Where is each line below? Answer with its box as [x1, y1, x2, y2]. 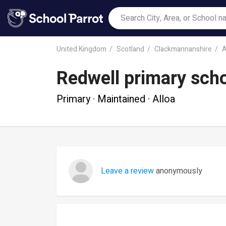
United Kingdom [56, 43, 106, 54]
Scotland [117, 43, 144, 54]
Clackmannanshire [154, 43, 212, 54]
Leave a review [101, 165, 154, 177]
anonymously [154, 165, 202, 177]
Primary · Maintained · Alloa [56, 91, 175, 106]
